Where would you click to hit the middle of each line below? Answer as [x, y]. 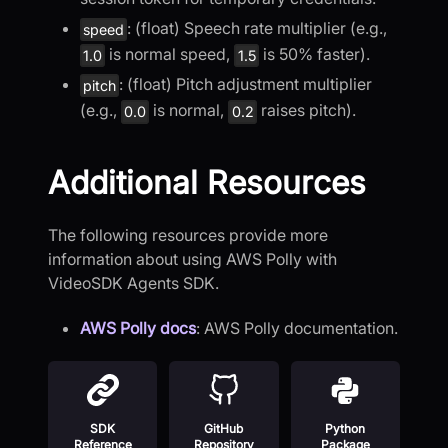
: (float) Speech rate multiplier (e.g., [257, 27]
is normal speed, [170, 53]
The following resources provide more [188, 235]
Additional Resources [207, 183]
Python [345, 429]
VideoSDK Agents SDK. [133, 283]
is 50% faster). [314, 53]
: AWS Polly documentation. [297, 328]
